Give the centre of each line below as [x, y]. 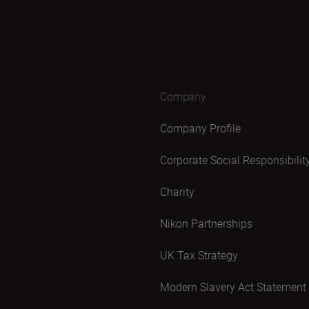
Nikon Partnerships [206, 223]
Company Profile [200, 128]
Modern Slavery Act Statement [233, 287]
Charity [177, 192]
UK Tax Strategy [199, 255]
